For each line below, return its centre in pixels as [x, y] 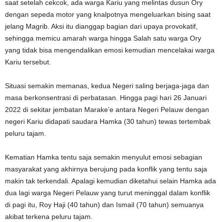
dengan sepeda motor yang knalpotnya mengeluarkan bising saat [108, 14]
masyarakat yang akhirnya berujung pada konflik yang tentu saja [106, 169]
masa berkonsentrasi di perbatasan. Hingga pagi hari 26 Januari [106, 97]
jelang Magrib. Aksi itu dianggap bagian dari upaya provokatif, [101, 26]
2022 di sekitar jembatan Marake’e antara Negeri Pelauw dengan [107, 109]
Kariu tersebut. [28, 62]
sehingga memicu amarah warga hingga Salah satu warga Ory [103, 38]
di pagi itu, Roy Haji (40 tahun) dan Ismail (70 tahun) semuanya [104, 204]
